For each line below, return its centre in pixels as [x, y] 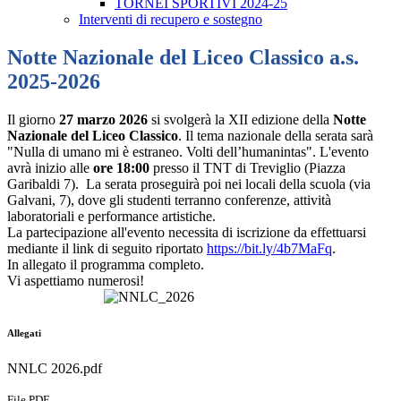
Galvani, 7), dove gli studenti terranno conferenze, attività [169, 200]
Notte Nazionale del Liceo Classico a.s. [183, 58]
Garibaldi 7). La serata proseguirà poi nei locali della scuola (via [189, 184]
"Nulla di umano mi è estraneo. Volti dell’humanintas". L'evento [188, 152]
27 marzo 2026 [103, 120]
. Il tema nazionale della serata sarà [276, 136]
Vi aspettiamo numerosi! [76, 281]
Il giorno [33, 120]
